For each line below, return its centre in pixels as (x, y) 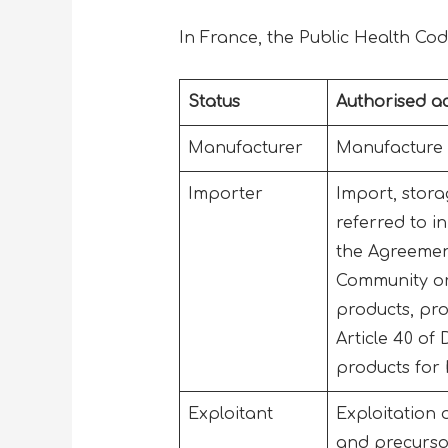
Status (213, 101)
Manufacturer (247, 147)
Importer (227, 193)
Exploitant (232, 413)
